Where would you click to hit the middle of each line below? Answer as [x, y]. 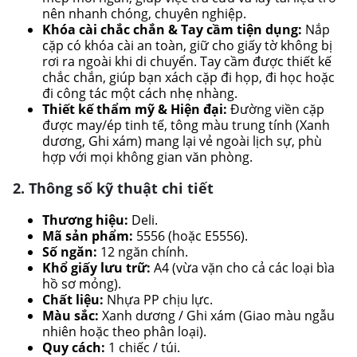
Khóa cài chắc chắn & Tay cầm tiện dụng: [172, 29]
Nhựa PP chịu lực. [158, 300]
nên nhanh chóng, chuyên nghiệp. [144, 13]
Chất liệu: [73, 300]
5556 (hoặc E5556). [190, 236]
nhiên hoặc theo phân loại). [124, 332]
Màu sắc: [70, 316]
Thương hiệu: [85, 220]
